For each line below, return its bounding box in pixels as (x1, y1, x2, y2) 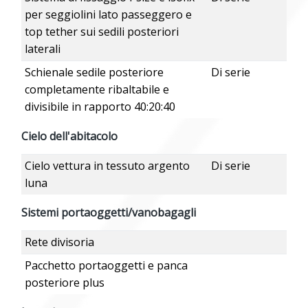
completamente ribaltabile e (24, 82, 169, 98)
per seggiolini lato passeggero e (24, 7, 192, 23)
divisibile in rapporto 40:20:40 (24, 99, 175, 115)
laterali (24, 41, 60, 57)
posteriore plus (24, 275, 104, 291)
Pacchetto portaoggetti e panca (24, 258, 188, 274)
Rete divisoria (24, 234, 94, 250)
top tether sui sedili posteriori (24, 24, 179, 40)
